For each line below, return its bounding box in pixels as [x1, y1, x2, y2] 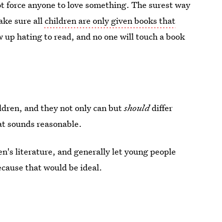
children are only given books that [43, 15, 176, 27]
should [124, 102, 150, 114]
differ [150, 102, 173, 114]
